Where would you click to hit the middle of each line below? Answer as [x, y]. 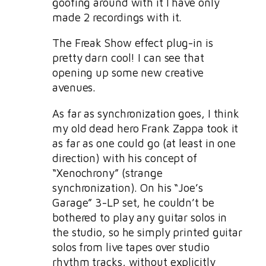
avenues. [74, 88]
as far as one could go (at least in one [144, 143]
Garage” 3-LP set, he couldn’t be [133, 202]
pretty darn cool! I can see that [128, 58]
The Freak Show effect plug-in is [133, 43]
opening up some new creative [128, 73]
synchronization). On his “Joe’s [128, 187]
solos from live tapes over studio [131, 247]
